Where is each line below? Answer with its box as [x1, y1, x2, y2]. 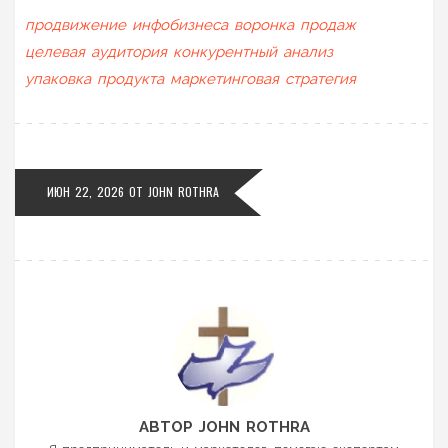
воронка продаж [234, 15, 356, 34]
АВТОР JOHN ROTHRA [138, 417, 310, 436]
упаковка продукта [25, 69, 164, 88]
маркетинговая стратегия [170, 69, 356, 88]
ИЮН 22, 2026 [47, 182, 124, 200]
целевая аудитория [25, 42, 167, 61]
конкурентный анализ [173, 42, 333, 61]
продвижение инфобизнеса [25, 15, 228, 34]
